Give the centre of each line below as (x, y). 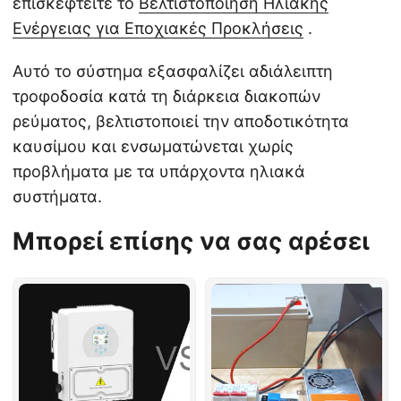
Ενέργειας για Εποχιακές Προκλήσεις (158, 29)
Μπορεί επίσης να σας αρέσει (191, 242)
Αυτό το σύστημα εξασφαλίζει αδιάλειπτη (173, 72)
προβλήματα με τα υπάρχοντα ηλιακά (159, 172)
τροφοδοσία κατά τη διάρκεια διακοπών (166, 97)
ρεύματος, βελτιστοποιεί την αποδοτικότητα (181, 122)
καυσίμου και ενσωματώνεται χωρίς (153, 147)
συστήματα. (57, 197)
